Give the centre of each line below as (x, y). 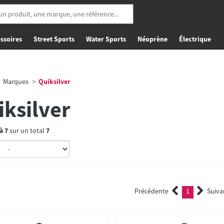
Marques (15, 81)
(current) (204, 192)
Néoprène (152, 39)
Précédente (152, 191)
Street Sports (54, 39)
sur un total (27, 130)
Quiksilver (53, 81)
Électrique (195, 39)
